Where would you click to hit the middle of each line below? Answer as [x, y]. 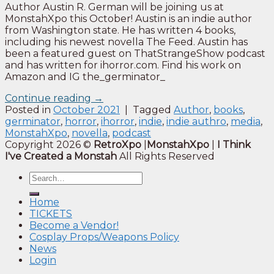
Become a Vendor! [74, 225]
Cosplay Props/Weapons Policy [104, 237]
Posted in [29, 109]
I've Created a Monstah [62, 156]
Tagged [153, 109]
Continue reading [49, 98]
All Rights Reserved [167, 156]
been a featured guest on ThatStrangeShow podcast [135, 53]
